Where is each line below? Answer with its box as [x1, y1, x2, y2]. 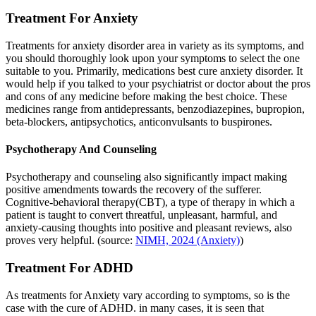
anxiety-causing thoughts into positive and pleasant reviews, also [6, 221, 292, 234]
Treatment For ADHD [6, 260, 133, 276]
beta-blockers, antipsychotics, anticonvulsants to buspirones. [6, 115, 272, 128]
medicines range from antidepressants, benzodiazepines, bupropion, [6, 102, 305, 115]
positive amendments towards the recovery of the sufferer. [6, 183, 262, 196]
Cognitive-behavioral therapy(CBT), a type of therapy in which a [6, 196, 295, 209]
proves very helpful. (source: [6, 234, 135, 247]
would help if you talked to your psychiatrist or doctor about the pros [6, 77, 310, 90]
